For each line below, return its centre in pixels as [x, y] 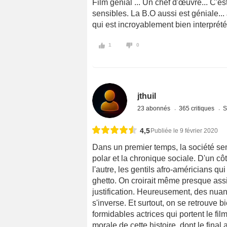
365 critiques [198, 109]
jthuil [147, 96]
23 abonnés [155, 109]
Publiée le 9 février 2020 [184, 131]
